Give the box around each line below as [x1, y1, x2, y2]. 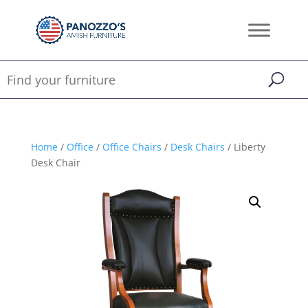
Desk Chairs [170, 140, 225, 153]
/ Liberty [224, 140, 265, 153]
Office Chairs [102, 140, 162, 153]
